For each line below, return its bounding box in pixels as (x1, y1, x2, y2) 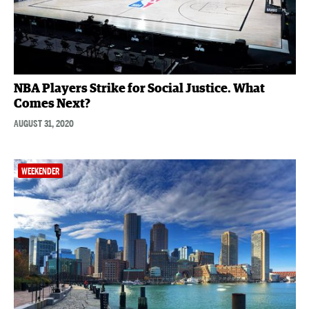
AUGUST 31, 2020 (13, 117, 74, 130)
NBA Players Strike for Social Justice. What (13, 82, 265, 95)
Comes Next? (13, 97, 90, 110)
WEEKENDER (21, 166, 59, 177)
